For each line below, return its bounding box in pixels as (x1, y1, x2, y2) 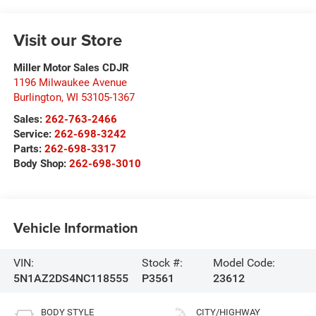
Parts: (13, 142, 44, 155)
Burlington (13, 90, 61, 104)
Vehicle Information (13, 217, 138, 238)
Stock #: (142, 255, 183, 269)
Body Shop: (13, 157, 69, 170)
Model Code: (212, 255, 275, 269)
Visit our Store (13, 27, 122, 52)
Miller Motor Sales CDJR (13, 61, 129, 74)
